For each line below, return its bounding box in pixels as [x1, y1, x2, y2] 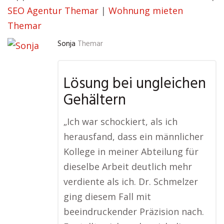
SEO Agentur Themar [7, 4, 98, 17]
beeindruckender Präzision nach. [63, 205, 204, 218]
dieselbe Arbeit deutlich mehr [63, 160, 192, 173]
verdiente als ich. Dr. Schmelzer [63, 175, 198, 188]
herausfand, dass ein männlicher [63, 130, 203, 143]
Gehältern [63, 88, 126, 113]
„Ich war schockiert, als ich [63, 115, 177, 128]
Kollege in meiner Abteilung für [63, 145, 198, 158]
